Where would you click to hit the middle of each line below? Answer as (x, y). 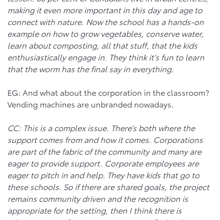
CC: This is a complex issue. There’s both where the (101, 127)
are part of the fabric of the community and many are (104, 151)
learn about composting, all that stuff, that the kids (102, 45)
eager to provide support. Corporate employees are (103, 163)
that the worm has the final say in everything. (91, 68)
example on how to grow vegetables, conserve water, (106, 33)
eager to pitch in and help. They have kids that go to (103, 174)
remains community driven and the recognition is (98, 198)
